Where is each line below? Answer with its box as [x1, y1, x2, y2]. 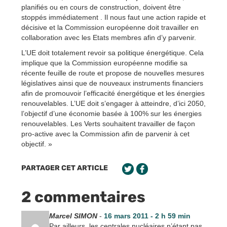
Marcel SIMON [49, 211, 97, 220]
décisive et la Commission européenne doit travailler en [21, 23, 199, 31]
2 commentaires [21, 187, 145, 206]
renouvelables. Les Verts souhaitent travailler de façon [21, 119, 195, 128]
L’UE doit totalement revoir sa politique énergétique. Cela [21, 48, 204, 57]
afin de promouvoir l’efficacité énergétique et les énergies [21, 89, 205, 97]
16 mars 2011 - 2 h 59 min [103, 211, 191, 220]
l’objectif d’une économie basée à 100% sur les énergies [21, 109, 202, 118]
